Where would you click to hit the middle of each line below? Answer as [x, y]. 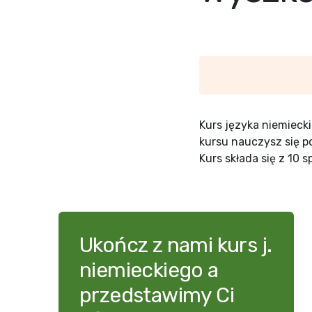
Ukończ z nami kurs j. [176, 245]
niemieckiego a [149, 270]
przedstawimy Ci [157, 295]
